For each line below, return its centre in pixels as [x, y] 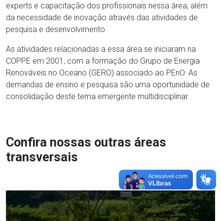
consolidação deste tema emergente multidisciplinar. [98, 96]
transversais [42, 157]
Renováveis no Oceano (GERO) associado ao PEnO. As [102, 73]
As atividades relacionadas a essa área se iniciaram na [101, 49]
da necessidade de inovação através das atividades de [102, 18]
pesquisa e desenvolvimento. [56, 29]
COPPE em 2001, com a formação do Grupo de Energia [103, 61]
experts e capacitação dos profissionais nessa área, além [107, 6]
